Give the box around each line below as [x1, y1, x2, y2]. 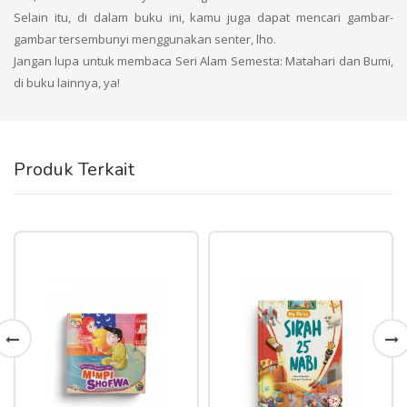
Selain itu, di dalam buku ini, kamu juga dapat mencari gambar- [14, 9, 393, 26]
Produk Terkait [14, 157, 134, 183]
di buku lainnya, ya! [14, 74, 120, 92]
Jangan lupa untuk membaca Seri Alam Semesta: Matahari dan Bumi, [14, 53, 393, 70]
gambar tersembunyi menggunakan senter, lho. [14, 31, 276, 48]
